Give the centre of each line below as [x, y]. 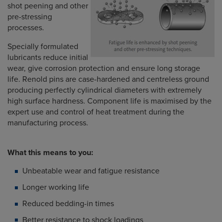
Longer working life [56, 187]
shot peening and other [48, 6]
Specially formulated [43, 47]
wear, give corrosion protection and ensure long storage [104, 69]
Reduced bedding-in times [68, 203]
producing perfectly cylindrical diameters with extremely [105, 90]
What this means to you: [50, 153]
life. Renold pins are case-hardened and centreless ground [108, 80]
